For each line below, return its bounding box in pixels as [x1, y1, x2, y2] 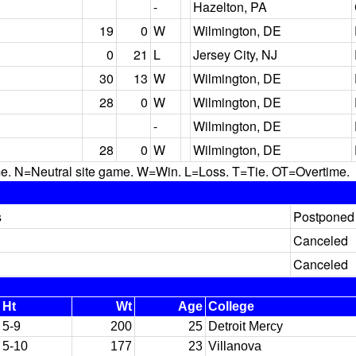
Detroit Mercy [208, 319, 283, 333]
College [208, 300, 254, 313]
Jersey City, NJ [193, 45, 277, 64]
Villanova [208, 339, 261, 353]
